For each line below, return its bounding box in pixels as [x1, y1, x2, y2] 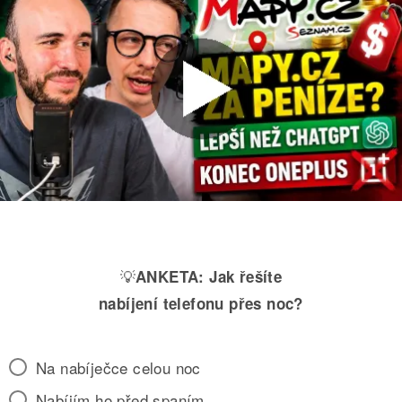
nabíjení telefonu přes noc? [99, 293, 303, 315]
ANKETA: [135, 266, 205, 288]
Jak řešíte [209, 266, 283, 288]
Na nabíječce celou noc [36, 356, 201, 380]
